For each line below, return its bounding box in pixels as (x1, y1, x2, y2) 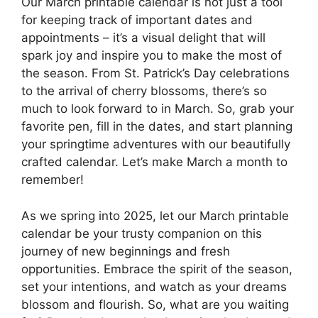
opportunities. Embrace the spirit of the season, (21, 261, 292, 276)
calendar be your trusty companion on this (21, 226, 262, 241)
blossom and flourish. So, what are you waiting (21, 297, 289, 312)
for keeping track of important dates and (21, 13, 253, 28)
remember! (21, 172, 84, 187)
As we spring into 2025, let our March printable (21, 208, 289, 223)
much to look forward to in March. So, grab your (21, 102, 294, 116)
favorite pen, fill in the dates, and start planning (21, 119, 292, 134)
